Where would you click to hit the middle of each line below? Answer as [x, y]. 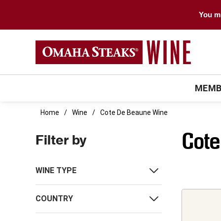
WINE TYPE [56, 171]
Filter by [61, 140]
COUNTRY [54, 199]
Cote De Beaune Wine [134, 113]
